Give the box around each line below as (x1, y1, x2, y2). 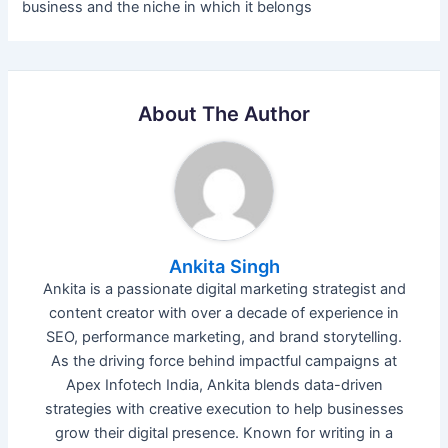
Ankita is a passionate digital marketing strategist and (42, 279, 406, 298)
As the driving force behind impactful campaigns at (51, 351, 397, 370)
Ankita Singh (168, 254, 280, 277)
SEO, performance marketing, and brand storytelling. (46, 327, 402, 346)
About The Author (138, 101, 310, 126)
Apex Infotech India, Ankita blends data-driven (65, 375, 383, 394)
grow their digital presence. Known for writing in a (55, 423, 393, 442)
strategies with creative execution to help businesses (44, 399, 404, 418)
